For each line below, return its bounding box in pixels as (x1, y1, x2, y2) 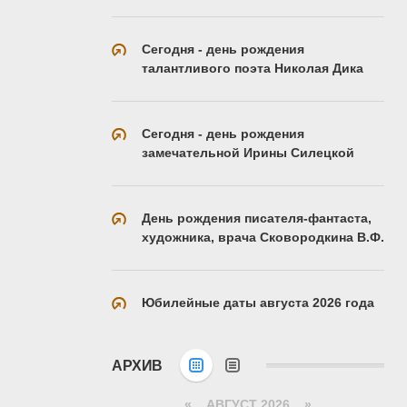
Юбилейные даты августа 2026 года (142, 294, 374, 310)
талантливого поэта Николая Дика (142, 60, 363, 75)
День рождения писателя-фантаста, (142, 210, 372, 225)
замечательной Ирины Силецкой (142, 144, 354, 160)
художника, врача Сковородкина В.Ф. (142, 229, 384, 244)
